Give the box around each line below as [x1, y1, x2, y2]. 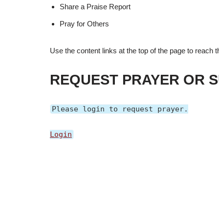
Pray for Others [60, 20, 109, 28]
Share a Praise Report [60, 2, 131, 11]
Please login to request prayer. [52, 105, 188, 113]
